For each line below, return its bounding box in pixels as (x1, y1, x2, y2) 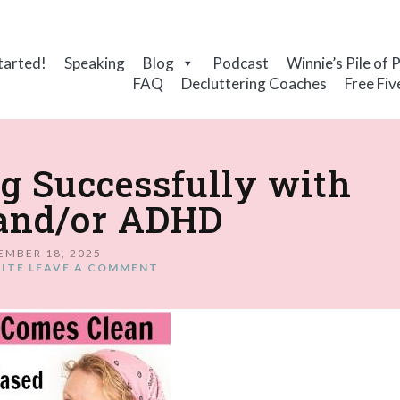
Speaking (63, 53, 125, 72)
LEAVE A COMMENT (28, 261, 159, 275)
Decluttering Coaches (181, 74, 328, 94)
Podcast (212, 53, 269, 72)
